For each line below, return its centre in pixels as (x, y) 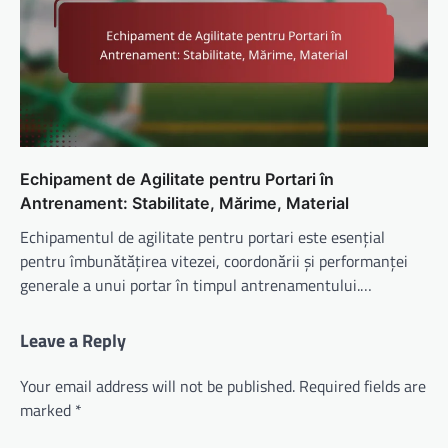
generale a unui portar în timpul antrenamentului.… (196, 285)
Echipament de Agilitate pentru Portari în (177, 179)
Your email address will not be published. (157, 386)
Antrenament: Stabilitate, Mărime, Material (184, 203)
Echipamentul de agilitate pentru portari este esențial (202, 237)
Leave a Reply (73, 341)
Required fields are (362, 386)
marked (47, 410)
